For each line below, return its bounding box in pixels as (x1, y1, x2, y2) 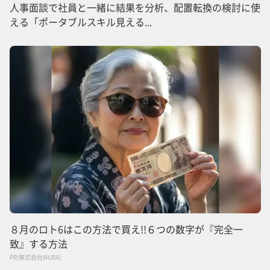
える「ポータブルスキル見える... (10, 14, 152, 29)
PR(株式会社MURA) (10, 252, 61, 262)
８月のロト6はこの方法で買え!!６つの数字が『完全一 (10, 221, 243, 236)
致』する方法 (10, 236, 67, 251)
